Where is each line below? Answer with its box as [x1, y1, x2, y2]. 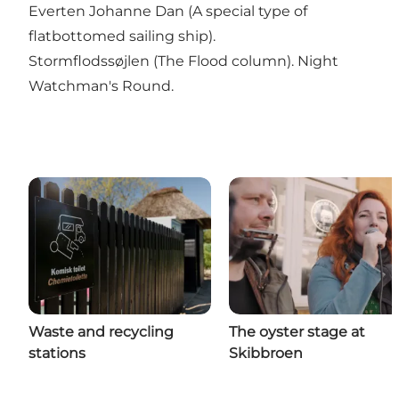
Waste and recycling [28, 322, 174, 340]
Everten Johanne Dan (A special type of [28, 2, 307, 20]
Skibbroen [229, 344, 303, 362]
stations [28, 344, 85, 362]
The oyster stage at [229, 322, 365, 340]
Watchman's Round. [28, 77, 174, 94]
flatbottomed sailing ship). [28, 27, 216, 45]
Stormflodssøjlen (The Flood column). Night [28, 52, 338, 69]
